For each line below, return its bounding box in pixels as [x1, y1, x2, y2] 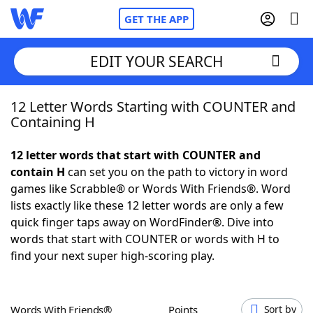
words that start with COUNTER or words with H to [10, 231, 279, 247]
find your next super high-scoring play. [10, 248, 214, 263]
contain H [10, 164, 65, 180]
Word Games [38, 289, 110, 305]
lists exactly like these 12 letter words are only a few [10, 198, 284, 213]
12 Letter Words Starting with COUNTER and [10, 97, 296, 116]
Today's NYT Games [38, 251, 145, 266]
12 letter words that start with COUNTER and [10, 147, 261, 163]
